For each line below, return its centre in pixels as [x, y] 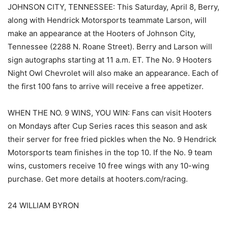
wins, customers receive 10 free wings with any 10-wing [108, 166]
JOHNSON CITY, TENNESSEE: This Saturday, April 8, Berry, [113, 7]
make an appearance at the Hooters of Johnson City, [102, 34]
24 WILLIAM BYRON [43, 206]
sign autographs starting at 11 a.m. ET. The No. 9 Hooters [110, 60]
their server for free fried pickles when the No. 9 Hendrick [112, 139]
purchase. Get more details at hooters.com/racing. [98, 179]
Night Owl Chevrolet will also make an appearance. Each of [113, 73]
